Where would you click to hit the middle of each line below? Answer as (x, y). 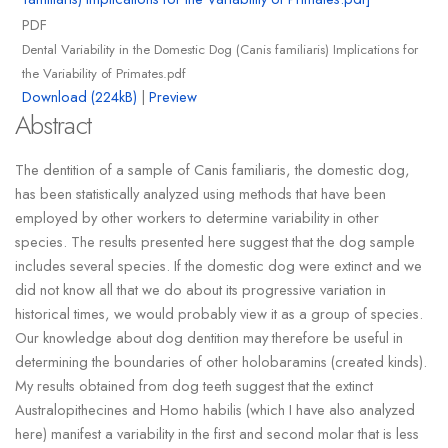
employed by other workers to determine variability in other (196, 217)
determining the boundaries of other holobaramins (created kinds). (220, 361)
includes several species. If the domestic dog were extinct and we (218, 265)
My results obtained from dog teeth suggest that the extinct (193, 385)
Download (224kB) (79, 97)
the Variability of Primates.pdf (103, 74)
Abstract (53, 126)
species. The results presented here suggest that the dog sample (214, 241)
